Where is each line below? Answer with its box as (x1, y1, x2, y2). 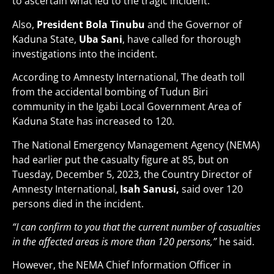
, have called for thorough (122, 32, 241, 46)
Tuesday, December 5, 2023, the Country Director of (12, 167, 251, 181)
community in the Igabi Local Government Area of (12, 100, 241, 114)
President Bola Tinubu (34, 17, 147, 31)
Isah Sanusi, (117, 182, 179, 196)
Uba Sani (79, 32, 122, 46)
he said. (219, 234, 254, 248)
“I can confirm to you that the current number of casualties (12, 220, 261, 234)
